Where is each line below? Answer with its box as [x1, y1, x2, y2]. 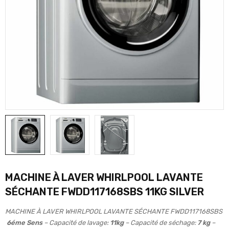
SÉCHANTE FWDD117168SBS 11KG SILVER [5, 185, 204, 198]
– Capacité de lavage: [42, 218, 110, 226]
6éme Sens [7, 218, 42, 226]
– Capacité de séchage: [124, 218, 197, 226]
